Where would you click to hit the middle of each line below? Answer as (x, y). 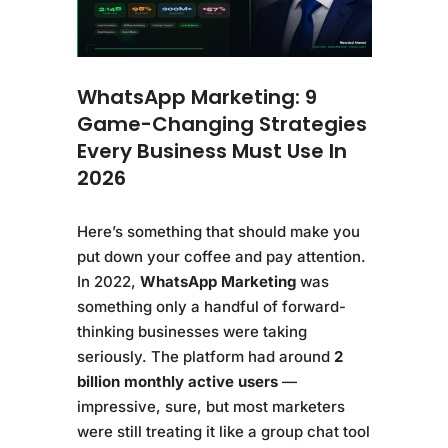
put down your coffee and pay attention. (221, 256)
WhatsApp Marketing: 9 (196, 96)
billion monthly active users (177, 381)
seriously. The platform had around (205, 356)
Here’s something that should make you (218, 231)
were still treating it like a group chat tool (223, 431)
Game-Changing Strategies (221, 123)
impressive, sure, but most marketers (210, 406)
